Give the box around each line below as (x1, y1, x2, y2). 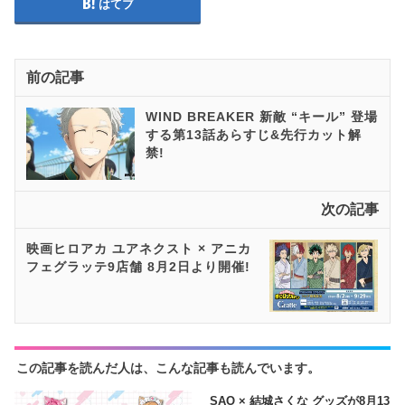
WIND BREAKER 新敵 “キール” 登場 (146, 108, 379, 124)
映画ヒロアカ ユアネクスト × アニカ (26, 240, 252, 256)
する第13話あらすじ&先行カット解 (146, 127, 363, 142)
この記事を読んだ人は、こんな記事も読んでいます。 (15, 360, 320, 375)
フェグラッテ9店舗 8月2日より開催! (26, 259, 251, 274)
